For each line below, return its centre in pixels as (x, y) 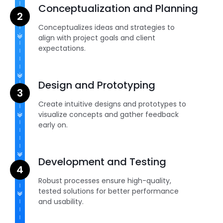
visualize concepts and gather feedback (109, 115)
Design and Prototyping (97, 85)
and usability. (61, 202)
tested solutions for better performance (109, 191)
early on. (53, 125)
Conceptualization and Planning (118, 9)
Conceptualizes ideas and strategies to (107, 28)
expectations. (62, 49)
